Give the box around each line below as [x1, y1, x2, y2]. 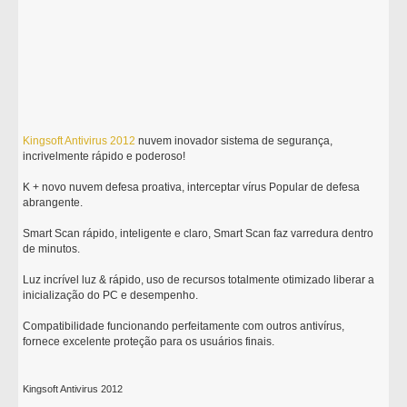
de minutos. [23, 243, 81, 255]
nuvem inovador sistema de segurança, [135, 134, 333, 147]
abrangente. [23, 196, 84, 209]
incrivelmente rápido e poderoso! [23, 150, 186, 163]
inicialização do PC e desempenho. [23, 289, 199, 302]
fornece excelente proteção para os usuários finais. [23, 335, 275, 348]
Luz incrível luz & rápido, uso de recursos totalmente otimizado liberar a [23, 273, 375, 286]
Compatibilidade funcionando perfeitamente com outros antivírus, [23, 320, 345, 333]
